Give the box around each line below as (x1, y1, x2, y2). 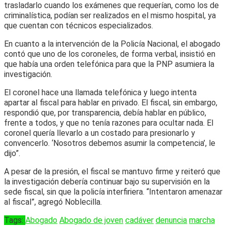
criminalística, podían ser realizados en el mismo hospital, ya (4, 10, 216, 20)
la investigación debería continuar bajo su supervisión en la (4, 176, 210, 186)
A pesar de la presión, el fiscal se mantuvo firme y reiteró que (4, 166, 220, 176)
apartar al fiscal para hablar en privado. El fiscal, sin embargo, (4, 97, 217, 107)
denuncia (156, 215, 187, 225)
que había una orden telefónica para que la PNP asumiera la (4, 59, 214, 69)
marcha (189, 215, 215, 225)
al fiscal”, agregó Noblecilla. (4, 197, 102, 207)
